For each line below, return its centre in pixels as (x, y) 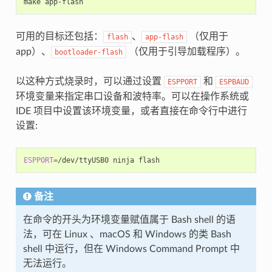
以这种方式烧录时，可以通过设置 (90, 81)
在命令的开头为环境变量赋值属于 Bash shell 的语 (129, 219)
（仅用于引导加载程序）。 (185, 51)
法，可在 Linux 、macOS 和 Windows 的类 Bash (127, 234)
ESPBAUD (234, 82)
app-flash (164, 37)
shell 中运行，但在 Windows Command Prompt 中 (131, 249)
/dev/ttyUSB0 (83, 160)
